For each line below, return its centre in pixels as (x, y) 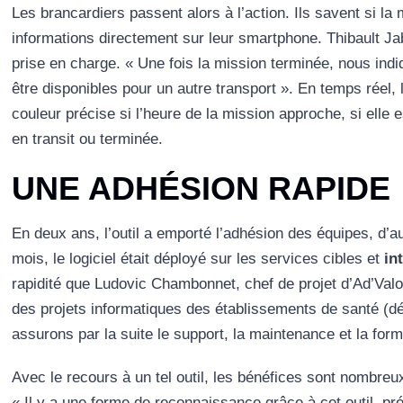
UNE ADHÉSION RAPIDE (201, 189)
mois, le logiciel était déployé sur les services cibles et (197, 259)
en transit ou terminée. (87, 139)
